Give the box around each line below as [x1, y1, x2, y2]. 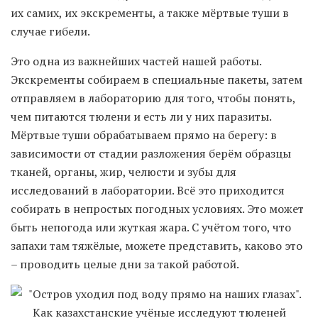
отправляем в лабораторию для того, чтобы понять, [11, 90, 295, 106]
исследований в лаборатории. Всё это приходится [11, 182, 285, 199]
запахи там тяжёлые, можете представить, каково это [11, 238, 302, 254]
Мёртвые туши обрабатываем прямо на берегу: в [11, 127, 277, 143]
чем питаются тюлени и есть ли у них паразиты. [11, 109, 271, 125]
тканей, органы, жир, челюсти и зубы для [11, 164, 236, 180]
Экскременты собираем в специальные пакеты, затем [11, 72, 302, 88]
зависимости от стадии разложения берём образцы [11, 146, 291, 162]
